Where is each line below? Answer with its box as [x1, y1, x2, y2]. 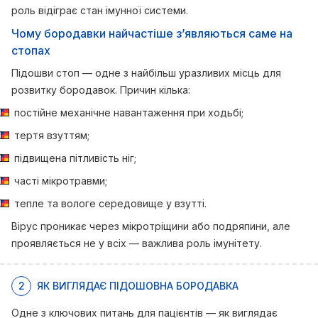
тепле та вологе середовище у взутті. [14, 197, 207, 209]
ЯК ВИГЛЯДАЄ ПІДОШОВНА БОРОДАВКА [37, 280, 238, 292]
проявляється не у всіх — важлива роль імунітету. [11, 237, 262, 249]
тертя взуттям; [14, 129, 89, 141]
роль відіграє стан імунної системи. [11, 4, 188, 16]
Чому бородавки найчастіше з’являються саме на [11, 26, 292, 40]
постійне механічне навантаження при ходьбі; [14, 106, 243, 119]
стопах [11, 43, 50, 57]
